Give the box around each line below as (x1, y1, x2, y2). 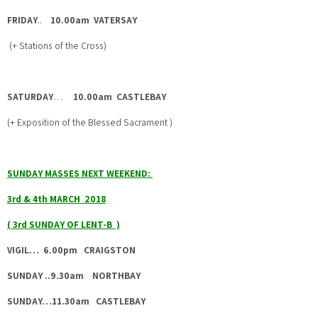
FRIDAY (7, 13, 38, 26)
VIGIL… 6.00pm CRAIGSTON (7, 243, 136, 256)
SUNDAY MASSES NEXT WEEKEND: (7, 167, 153, 180)
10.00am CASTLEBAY (73, 90, 166, 103)
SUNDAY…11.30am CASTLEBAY (7, 295, 146, 307)
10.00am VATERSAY (46, 13, 139, 26)
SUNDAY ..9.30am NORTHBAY (7, 269, 192, 282)
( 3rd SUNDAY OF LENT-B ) (7, 218, 120, 231)
